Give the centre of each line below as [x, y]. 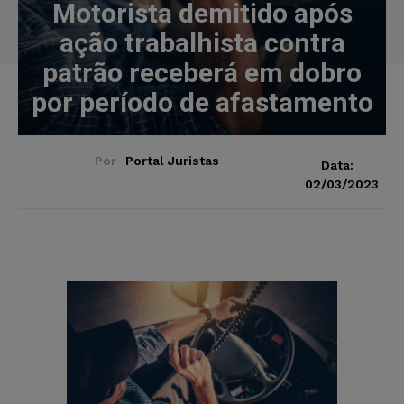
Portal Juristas [172, 160]
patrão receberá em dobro [202, 72]
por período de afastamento [202, 102]
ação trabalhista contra [202, 42]
